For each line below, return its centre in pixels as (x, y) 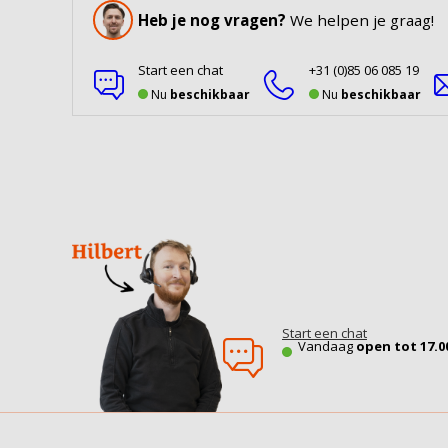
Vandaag (327, 346)
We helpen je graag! (362, 19)
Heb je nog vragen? (214, 19)
